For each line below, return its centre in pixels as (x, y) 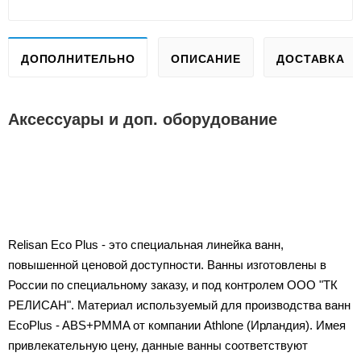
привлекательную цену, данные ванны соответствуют (158, 345)
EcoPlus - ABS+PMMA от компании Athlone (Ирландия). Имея (177, 325)
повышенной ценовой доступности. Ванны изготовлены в (167, 264)
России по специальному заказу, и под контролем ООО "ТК (173, 284)
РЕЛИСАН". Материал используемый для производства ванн (179, 305)
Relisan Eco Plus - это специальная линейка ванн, (146, 244)
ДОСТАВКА (311, 58)
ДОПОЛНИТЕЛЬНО (78, 58)
